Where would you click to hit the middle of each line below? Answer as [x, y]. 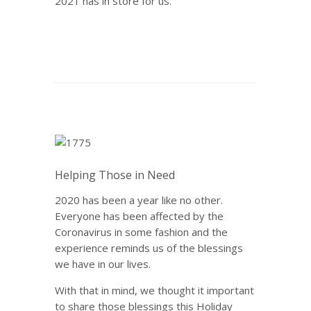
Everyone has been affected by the [139, 216]
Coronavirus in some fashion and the [141, 232]
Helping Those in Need [115, 175]
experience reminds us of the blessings [149, 248]
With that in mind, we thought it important [154, 290]
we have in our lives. [103, 264]
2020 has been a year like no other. [139, 200]
